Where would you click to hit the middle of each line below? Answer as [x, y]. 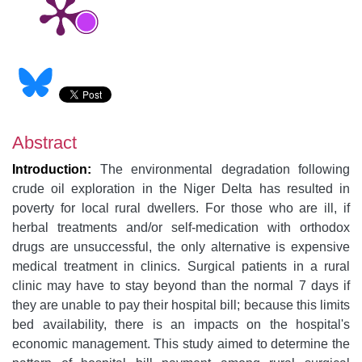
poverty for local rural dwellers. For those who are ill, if [181, 208]
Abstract [44, 143]
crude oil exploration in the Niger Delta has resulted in [181, 189]
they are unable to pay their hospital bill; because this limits [181, 305]
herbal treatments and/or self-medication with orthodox [181, 227]
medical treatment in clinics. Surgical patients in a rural [181, 266]
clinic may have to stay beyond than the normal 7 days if [181, 286]
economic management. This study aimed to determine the [181, 344]
